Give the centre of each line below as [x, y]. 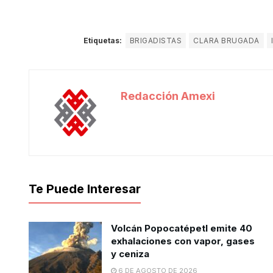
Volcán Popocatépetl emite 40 [182, 229]
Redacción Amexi [168, 96]
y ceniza [130, 254]
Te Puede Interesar [85, 189]
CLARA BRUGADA [226, 41]
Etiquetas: [103, 41]
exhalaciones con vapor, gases [183, 241]
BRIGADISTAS [156, 41]
